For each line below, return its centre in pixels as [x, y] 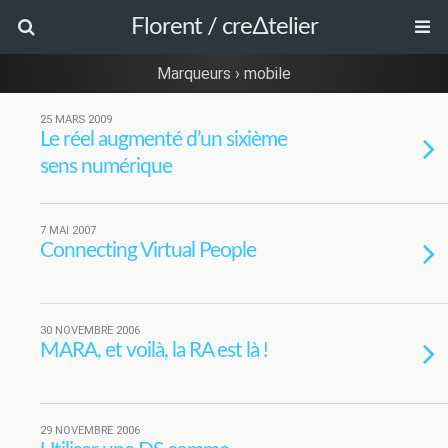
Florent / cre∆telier [224, 27]
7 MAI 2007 [68, 230]
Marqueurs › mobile [224, 73]
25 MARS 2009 [76, 119]
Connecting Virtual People [148, 250]
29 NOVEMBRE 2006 [90, 430]
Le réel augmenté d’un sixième [163, 139]
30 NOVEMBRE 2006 [90, 330]
